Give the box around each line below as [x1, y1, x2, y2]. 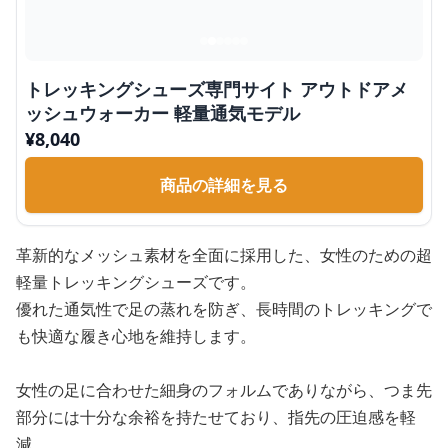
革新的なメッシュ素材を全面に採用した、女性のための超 [16, 244, 432, 266]
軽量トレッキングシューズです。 [16, 271, 256, 293]
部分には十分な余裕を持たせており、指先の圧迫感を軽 [16, 406, 416, 428]
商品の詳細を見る [160, 174, 288, 196]
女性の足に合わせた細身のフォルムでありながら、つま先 [16, 379, 432, 401]
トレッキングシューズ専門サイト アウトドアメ [25, 77, 408, 101]
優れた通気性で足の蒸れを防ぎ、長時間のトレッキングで [16, 298, 432, 320]
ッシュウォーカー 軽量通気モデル [25, 101, 300, 125]
